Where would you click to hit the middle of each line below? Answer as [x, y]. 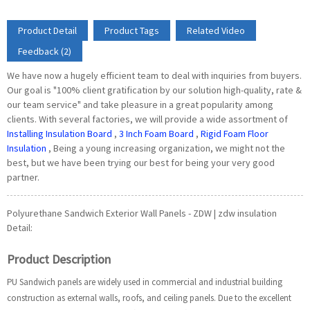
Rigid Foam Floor [235, 134]
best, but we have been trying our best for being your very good [141, 163]
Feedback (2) [45, 51]
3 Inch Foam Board [156, 134]
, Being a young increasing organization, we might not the [166, 148]
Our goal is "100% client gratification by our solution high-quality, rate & [154, 90]
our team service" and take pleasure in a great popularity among [140, 104]
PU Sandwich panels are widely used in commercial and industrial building [145, 282]
